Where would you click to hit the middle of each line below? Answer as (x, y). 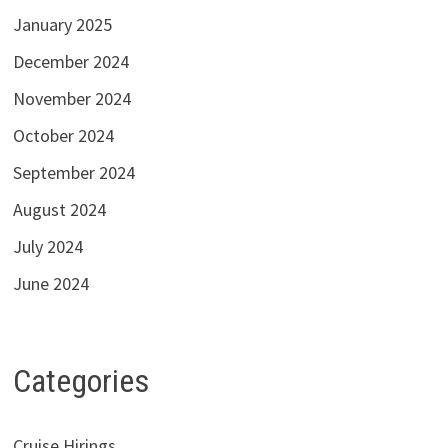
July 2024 (47, 247)
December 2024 (70, 62)
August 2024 (59, 210)
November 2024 (71, 99)
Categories (80, 381)
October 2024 (63, 136)
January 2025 (62, 25)
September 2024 (73, 173)
